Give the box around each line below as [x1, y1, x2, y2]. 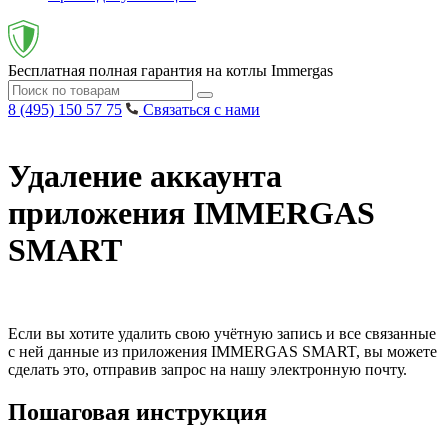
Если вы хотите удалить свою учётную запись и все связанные [8, 324, 436, 342]
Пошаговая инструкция [8, 398, 267, 425]
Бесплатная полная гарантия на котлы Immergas [8, 62, 333, 79]
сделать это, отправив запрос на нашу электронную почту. [8, 360, 407, 378]
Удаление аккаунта [8, 158, 282, 195]
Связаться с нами [143, 101, 260, 118]
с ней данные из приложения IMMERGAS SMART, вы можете [8, 342, 437, 360]
